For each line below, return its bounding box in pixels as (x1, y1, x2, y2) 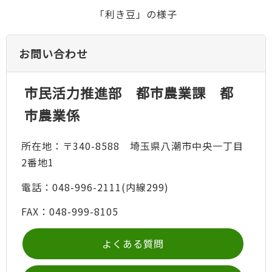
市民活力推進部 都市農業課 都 (24, 83, 234, 103)
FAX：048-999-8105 (21, 204, 118, 219)
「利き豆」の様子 (95, 7, 177, 22)
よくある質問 (102, 236, 164, 251)
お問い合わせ (19, 46, 88, 62)
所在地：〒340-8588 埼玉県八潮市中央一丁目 (21, 138, 243, 154)
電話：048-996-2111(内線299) (21, 179, 169, 194)
